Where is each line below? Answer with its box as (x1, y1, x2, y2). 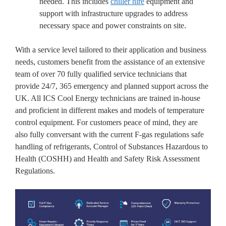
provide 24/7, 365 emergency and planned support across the (15, 82, 208, 91)
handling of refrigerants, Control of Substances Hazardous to (15, 142, 208, 151)
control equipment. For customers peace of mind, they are (15, 118, 198, 127)
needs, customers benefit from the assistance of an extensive (15, 58, 205, 67)
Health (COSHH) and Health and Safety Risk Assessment (15, 154, 200, 163)
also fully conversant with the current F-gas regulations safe (15, 130, 204, 139)
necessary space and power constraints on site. (39, 21, 186, 30)
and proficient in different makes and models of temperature (15, 106, 204, 115)
